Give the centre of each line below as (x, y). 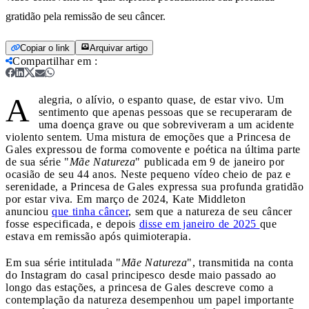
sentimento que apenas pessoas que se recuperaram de (165, 112)
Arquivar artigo (119, 48)
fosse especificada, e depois (72, 223)
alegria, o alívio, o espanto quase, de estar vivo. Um (161, 99)
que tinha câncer (90, 211)
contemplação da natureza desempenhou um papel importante (150, 299)
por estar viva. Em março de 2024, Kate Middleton (126, 199)
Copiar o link (45, 48)
